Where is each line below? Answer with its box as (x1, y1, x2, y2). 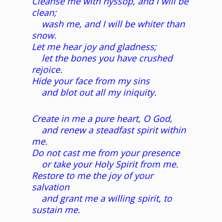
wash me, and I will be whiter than (32, 18, 185, 30)
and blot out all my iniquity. (32, 86, 157, 99)
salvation (32, 181, 69, 193)
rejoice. (32, 63, 62, 76)
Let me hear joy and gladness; (32, 41, 157, 53)
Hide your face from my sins (32, 75, 150, 87)
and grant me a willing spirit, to (32, 192, 172, 205)
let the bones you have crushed (32, 52, 172, 64)
